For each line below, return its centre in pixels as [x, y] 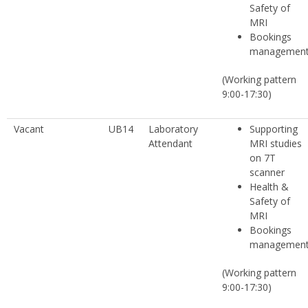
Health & [269, 186]
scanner [267, 172]
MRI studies [276, 143]
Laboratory [173, 129]
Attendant [170, 143]
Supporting [274, 129]
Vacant [29, 129]
